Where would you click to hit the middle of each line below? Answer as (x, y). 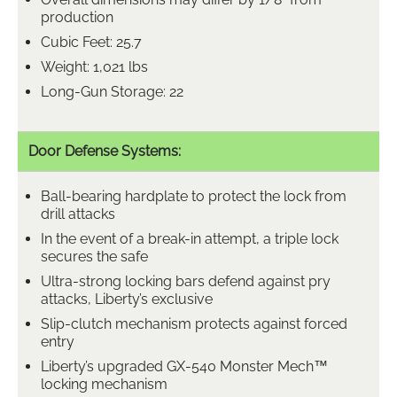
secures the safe (94, 256)
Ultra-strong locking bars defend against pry (186, 281)
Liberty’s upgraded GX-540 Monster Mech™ (184, 366)
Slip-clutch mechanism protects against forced (194, 323)
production (77, 17)
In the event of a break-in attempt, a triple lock (190, 238)
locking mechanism (104, 384)
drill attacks (78, 214)
